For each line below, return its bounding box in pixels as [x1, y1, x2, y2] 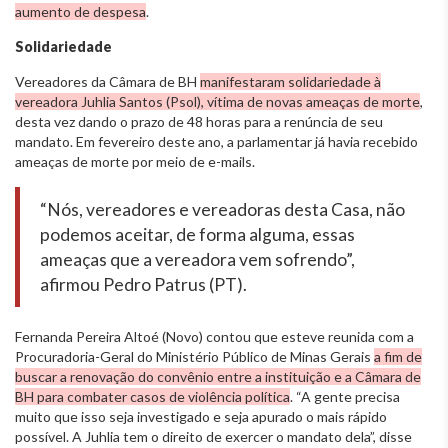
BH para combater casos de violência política [15, 387, 290, 405]
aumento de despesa [15, 2, 146, 20]
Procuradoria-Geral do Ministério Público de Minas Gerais [15, 347, 374, 365]
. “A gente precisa [290, 387, 400, 405]
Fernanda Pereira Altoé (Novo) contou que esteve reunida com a [15, 327, 414, 345]
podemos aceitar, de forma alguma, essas [40, 223, 355, 245]
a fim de [374, 347, 422, 365]
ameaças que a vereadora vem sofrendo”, [40, 248, 355, 270]
